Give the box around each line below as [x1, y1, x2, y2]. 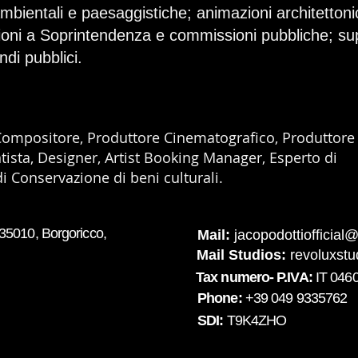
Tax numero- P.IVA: [196, 269, 316, 285]
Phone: [197, 290, 245, 306]
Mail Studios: [197, 247, 286, 263]
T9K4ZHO [226, 312, 287, 328]
